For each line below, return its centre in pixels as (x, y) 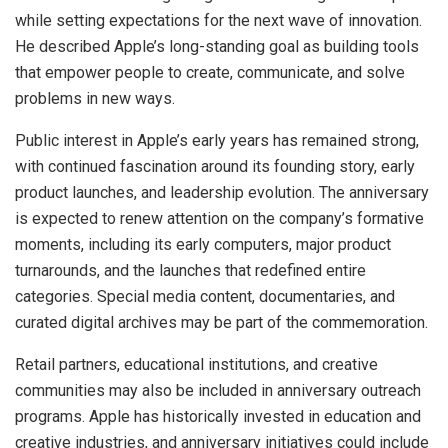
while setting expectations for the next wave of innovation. (218, 20)
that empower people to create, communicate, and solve (210, 72)
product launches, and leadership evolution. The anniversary (222, 192)
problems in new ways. (95, 98)
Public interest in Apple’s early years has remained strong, (217, 140)
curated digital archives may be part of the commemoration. (221, 322)
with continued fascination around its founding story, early (215, 166)
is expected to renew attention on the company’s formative (219, 218)
